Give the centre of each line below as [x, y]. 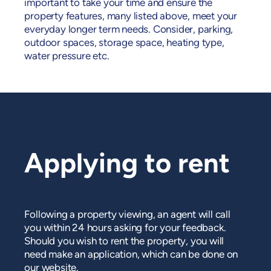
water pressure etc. [67, 57]
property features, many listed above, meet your [131, 17]
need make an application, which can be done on [131, 255]
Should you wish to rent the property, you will [124, 241]
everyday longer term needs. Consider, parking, [129, 30]
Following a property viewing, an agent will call [127, 215]
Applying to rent [127, 165]
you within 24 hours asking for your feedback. [125, 228]
